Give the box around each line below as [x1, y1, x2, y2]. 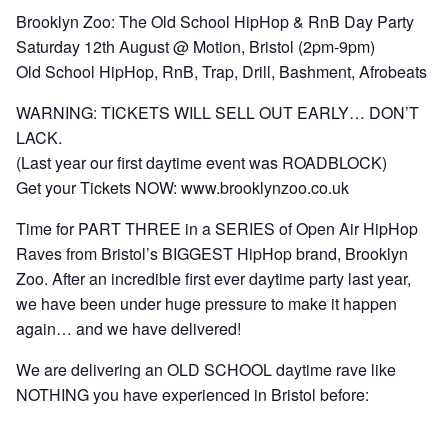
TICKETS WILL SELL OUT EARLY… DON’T [101, 101, 419, 124]
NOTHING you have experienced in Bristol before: [16, 383, 369, 406]
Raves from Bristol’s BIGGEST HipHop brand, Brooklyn [16, 242, 408, 265]
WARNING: [16, 101, 101, 124]
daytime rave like [272, 358, 396, 381]
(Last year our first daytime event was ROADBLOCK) [16, 151, 387, 174]
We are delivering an [16, 358, 167, 381]
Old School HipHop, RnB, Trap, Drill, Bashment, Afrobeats [16, 60, 427, 83]
